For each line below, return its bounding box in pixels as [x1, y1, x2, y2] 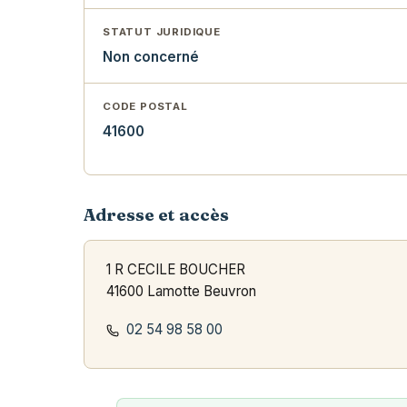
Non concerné [103, 48, 199, 66]
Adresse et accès [84, 204, 229, 226]
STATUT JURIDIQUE [103, 25, 221, 39]
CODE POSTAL [103, 100, 188, 114]
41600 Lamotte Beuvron [106, 283, 256, 301]
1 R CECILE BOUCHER [106, 261, 245, 279]
